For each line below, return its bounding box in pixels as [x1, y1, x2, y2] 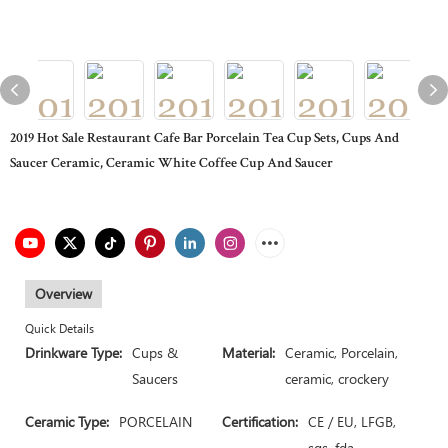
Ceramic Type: [25, 412, 109, 431]
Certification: [222, 412, 298, 431]
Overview [35, 284, 92, 303]
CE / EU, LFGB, [308, 412, 396, 431]
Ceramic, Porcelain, [285, 343, 398, 362]
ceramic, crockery [285, 369, 389, 388]
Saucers [132, 369, 178, 388]
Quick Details [25, 321, 94, 336]
